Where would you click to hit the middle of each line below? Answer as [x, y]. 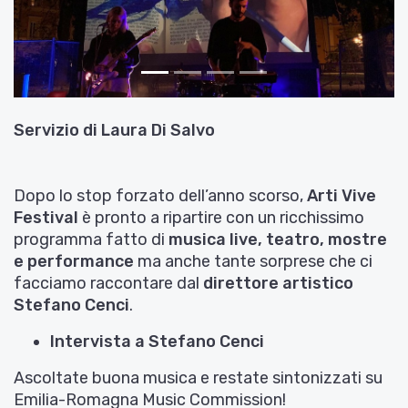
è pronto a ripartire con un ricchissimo [221, 217]
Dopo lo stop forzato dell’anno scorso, [160, 195]
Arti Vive [342, 195]
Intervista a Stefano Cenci [157, 341]
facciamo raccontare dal [108, 283]
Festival [46, 217]
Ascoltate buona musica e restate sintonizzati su [198, 377]
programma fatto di [91, 239]
